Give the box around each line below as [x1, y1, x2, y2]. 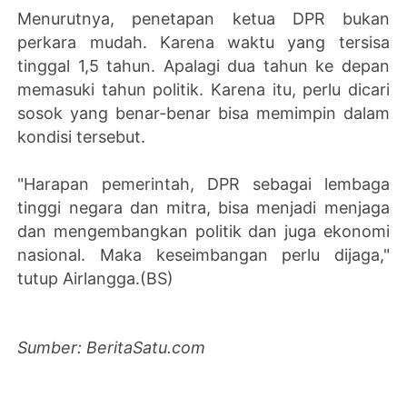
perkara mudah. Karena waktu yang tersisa [17, 32, 390, 52]
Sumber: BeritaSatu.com [17, 337, 206, 357]
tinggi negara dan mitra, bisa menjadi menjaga [17, 197, 390, 217]
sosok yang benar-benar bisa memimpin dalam [17, 103, 390, 123]
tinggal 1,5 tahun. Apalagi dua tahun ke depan [17, 55, 390, 75]
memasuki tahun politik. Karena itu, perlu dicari [17, 79, 390, 99]
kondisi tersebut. [17, 126, 146, 146]
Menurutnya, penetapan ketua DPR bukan [17, 8, 390, 28]
